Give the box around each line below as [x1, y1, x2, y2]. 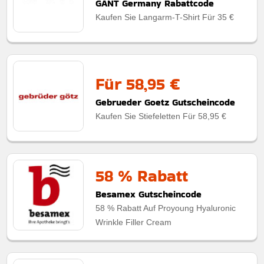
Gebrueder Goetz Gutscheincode [95, 95, 236, 109]
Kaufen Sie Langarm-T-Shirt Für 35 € [95, 12, 235, 22]
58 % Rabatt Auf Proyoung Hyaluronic [95, 203, 236, 213]
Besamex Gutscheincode [95, 187, 202, 201]
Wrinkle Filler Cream [95, 217, 172, 227]
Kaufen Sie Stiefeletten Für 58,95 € [95, 111, 227, 121]
